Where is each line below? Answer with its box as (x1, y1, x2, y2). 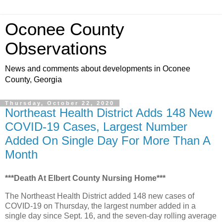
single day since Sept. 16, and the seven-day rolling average (5, 211, 217, 220)
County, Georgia (5, 75, 62, 84)
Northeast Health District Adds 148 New (5, 106, 212, 119)
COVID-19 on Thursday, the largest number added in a (5, 201, 196, 210)
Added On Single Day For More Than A (5, 134, 210, 147)
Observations (5, 39, 107, 58)
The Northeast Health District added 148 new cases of (5, 191, 194, 200)
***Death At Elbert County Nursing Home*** (5, 173, 166, 182)
